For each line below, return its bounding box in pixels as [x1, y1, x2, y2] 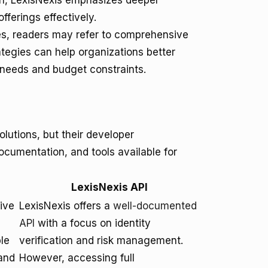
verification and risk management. [19, 234, 183, 246]
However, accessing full [19, 252, 135, 264]
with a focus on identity [35, 217, 151, 229]
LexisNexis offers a [19, 200, 113, 212]
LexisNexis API [71, 181, 148, 193]
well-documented [113, 200, 197, 212]
